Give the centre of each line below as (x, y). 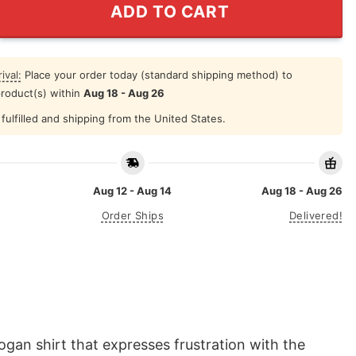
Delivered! (316, 216)
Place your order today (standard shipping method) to (157, 74)
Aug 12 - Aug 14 (133, 191)
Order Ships (132, 216)
